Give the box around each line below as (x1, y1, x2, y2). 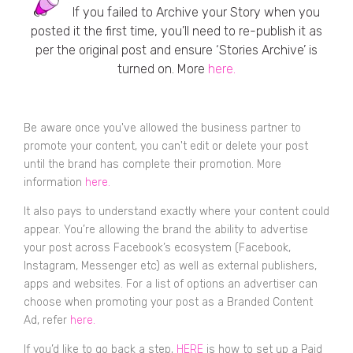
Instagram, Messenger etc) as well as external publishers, (24, 258, 317, 273)
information (24, 175, 85, 189)
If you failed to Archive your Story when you (69, 5, 320, 20)
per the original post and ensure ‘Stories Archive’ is (35, 43, 318, 58)
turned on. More (117, 61, 208, 77)
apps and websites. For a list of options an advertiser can (24, 277, 318, 291)
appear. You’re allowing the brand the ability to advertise (24, 222, 308, 236)
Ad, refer (24, 313, 70, 327)
